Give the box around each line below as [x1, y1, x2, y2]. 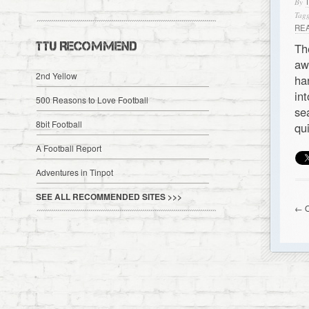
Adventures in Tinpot [36, 166, 114, 178]
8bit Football [36, 118, 83, 130]
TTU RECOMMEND [36, 39, 137, 53]
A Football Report [36, 142, 102, 154]
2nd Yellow [36, 70, 78, 81]
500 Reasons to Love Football [36, 94, 149, 106]
